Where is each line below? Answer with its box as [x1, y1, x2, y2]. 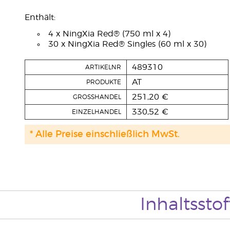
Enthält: [24, 13, 55, 22]
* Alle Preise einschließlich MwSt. [29, 130, 180, 139]
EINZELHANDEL [71, 109, 121, 115]
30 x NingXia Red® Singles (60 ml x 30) [48, 40, 206, 48]
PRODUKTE [86, 79, 121, 85]
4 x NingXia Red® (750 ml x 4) [48, 30, 170, 38]
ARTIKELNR [85, 64, 121, 70]
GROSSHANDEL [72, 94, 121, 100]
